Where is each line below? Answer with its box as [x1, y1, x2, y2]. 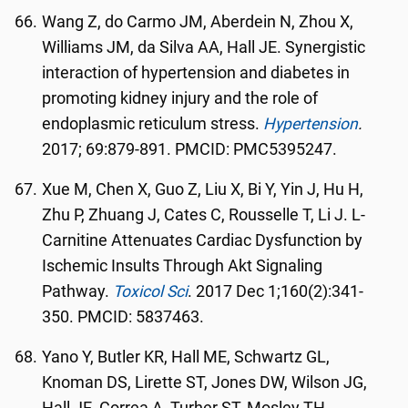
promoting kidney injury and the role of [42, 89, 319, 107]
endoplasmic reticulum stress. [42, 115, 264, 133]
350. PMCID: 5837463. [42, 308, 205, 326]
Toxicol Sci [113, 282, 189, 301]
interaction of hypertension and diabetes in [42, 64, 351, 82]
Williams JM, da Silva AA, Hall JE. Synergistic [42, 38, 366, 56]
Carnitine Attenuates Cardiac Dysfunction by [42, 231, 363, 250]
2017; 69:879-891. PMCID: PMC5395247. [42, 140, 338, 158]
